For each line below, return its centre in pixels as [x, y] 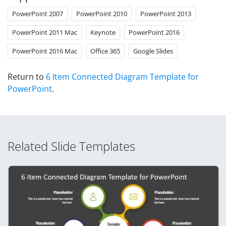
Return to [27, 76]
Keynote [103, 32]
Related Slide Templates [71, 146]
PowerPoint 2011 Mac [45, 32]
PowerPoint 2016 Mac [45, 51]
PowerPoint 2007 [38, 13]
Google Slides [153, 51]
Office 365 [105, 51]
